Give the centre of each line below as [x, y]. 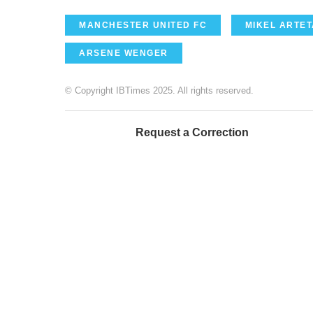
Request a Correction [192, 132]
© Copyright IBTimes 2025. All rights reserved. [159, 90]
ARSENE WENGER [124, 53]
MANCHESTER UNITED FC [143, 25]
